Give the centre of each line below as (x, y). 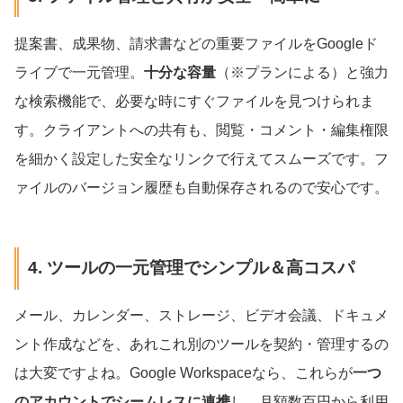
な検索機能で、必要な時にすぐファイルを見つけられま (194, 101)
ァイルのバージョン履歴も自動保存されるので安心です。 (201, 187)
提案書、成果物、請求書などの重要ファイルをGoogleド (196, 43)
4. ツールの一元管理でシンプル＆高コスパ (191, 268)
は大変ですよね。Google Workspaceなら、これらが (184, 373)
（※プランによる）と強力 (302, 72)
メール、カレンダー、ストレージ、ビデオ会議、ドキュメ (201, 316)
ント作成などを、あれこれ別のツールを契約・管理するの (201, 345)
